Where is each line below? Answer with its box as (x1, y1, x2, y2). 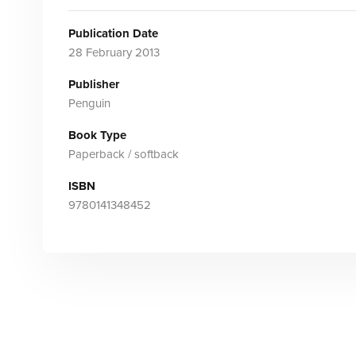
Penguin (68, 96, 110, 110)
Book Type (68, 128, 126, 142)
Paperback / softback (68, 147, 179, 161)
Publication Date (68, 26, 158, 41)
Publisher (68, 77, 119, 91)
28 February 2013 (68, 45, 160, 60)
